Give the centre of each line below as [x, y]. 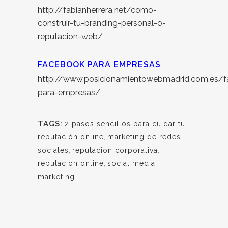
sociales [53, 150]
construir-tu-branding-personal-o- [102, 23]
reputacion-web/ [70, 37]
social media [131, 164]
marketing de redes [144, 137]
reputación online [71, 137]
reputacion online [71, 164]
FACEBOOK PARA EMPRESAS [99, 65]
